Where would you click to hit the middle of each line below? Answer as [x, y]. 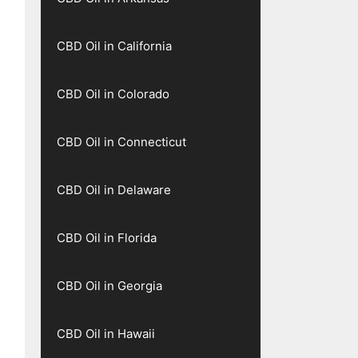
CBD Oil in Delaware [114, 190]
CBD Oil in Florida [107, 238]
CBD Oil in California [114, 46]
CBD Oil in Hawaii [106, 334]
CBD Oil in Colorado [113, 94]
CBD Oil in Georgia [109, 286]
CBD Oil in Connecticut [121, 142]
